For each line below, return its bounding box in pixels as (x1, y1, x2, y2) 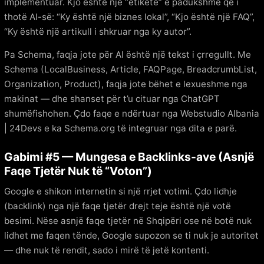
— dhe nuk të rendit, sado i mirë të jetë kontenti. (4, 244, 209, 256)
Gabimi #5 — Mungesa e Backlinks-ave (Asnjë (4, 149, 254, 164)
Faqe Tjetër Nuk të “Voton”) (4, 163, 152, 178)
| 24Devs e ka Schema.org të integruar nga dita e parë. (4, 122, 237, 134)
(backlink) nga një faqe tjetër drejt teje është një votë (4, 200, 231, 212)
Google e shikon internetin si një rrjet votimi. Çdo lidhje (4, 185, 237, 197)
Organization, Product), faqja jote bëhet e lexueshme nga (4, 78, 247, 90)
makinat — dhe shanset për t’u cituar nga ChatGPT (4, 93, 220, 104)
